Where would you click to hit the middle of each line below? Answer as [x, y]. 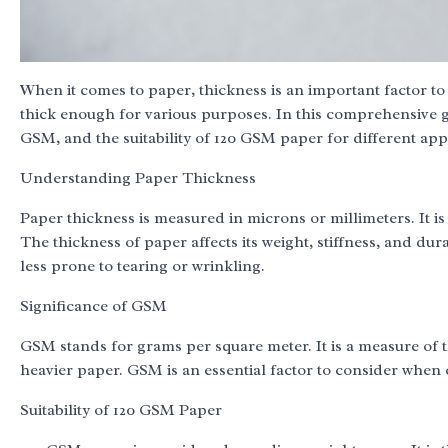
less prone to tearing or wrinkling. [142, 265]
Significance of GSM [93, 305]
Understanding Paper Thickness [138, 177]
